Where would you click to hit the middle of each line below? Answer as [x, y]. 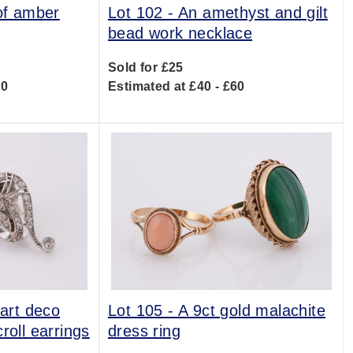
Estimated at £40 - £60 [176, 86]
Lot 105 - [143, 310]
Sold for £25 [145, 67]
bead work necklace [180, 33]
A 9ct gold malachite [251, 310]
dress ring [144, 331]
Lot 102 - [143, 13]
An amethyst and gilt [253, 13]
